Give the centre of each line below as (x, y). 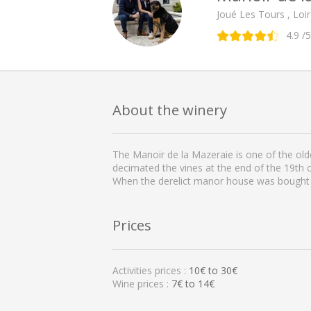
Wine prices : (142, 283)
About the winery (170, 109)
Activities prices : (151, 270)
